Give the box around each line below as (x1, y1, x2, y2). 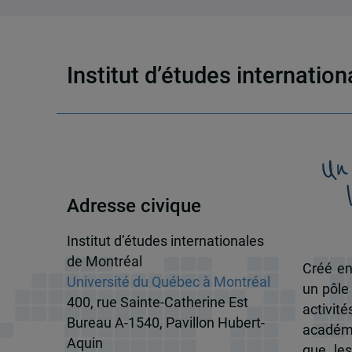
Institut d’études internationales (66, 233, 264, 249)
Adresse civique (66, 194, 201, 217)
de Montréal (66, 253, 142, 269)
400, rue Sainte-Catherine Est (66, 294, 248, 310)
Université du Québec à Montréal (66, 273, 270, 290)
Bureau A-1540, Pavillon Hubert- (66, 314, 265, 331)
